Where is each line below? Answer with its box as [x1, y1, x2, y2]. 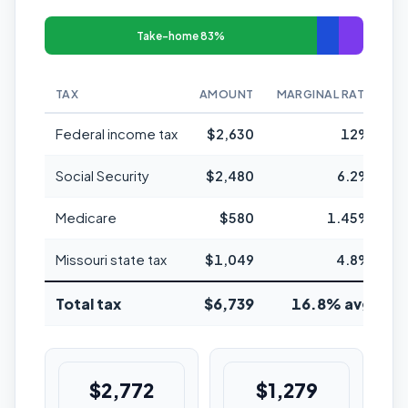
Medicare [56, 209, 117, 227]
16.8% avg [291, 294, 372, 314]
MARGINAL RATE [276, 87, 372, 102]
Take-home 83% [136, 28, 225, 43]
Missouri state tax [56, 251, 167, 269]
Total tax [56, 294, 121, 314]
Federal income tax [56, 126, 178, 143]
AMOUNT [199, 87, 254, 102]
